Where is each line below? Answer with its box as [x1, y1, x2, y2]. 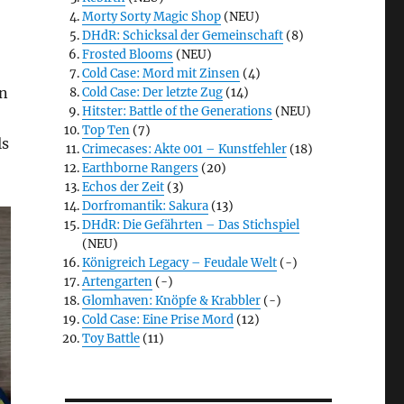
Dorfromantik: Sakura [82, 198, 209, 215]
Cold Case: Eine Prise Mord [82, 312, 234, 328]
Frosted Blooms [82, 47, 174, 63]
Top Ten [82, 123, 131, 139]
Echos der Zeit [82, 179, 165, 196]
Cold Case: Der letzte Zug [82, 85, 224, 101]
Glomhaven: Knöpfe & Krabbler [82, 293, 262, 309]
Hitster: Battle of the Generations [82, 104, 273, 120]
